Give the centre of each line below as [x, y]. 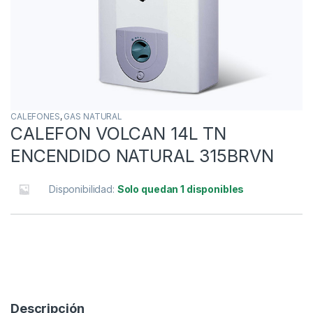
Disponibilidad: [83, 189]
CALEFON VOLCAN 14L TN [119, 134]
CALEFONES [35, 117]
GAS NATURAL [93, 117]
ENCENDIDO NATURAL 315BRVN [142, 156]
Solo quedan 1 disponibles [181, 189]
